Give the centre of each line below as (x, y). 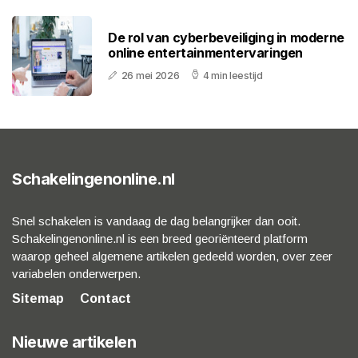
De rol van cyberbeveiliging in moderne (226, 38)
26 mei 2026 (150, 76)
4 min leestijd (233, 76)
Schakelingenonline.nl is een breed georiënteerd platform (160, 239)
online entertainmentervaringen (206, 53)
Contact (105, 299)
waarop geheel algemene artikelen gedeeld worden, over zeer (172, 257)
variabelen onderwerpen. (76, 274)
